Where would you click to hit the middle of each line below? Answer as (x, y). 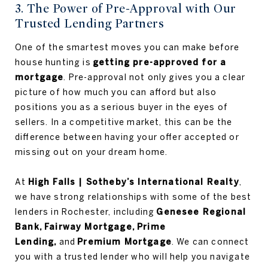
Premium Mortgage (124, 242)
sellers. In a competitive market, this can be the (124, 122)
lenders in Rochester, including (86, 212)
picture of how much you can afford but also (116, 92)
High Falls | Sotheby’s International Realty (133, 182)
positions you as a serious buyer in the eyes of (121, 107)
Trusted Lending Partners (89, 24)
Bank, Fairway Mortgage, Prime (90, 227)
